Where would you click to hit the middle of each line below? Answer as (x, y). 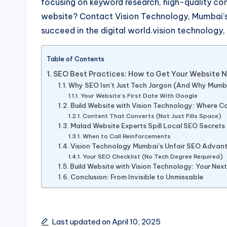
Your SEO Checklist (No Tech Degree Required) (153, 157)
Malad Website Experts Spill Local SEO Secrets (148, 126)
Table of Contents (75, 59)
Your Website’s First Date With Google (139, 96)
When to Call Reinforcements (126, 136)
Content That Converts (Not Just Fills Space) (152, 116)
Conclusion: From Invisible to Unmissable (137, 177)
